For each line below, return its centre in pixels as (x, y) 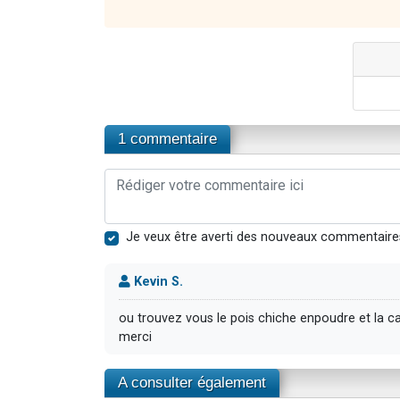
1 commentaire (167, 138)
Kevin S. (157, 281)
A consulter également (192, 383)
